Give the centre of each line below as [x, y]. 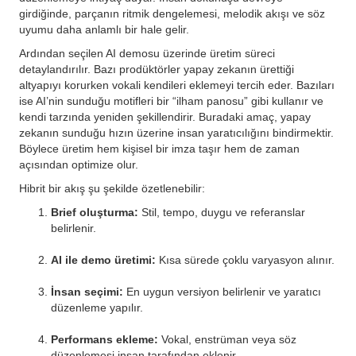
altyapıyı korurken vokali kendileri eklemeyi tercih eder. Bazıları [177, 85]
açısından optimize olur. [79, 164]
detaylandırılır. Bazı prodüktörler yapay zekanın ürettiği [157, 69]
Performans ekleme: [104, 339]
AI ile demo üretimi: [103, 260]
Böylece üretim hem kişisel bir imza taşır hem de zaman [159, 149]
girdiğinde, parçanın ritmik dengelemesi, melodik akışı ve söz [172, 14]
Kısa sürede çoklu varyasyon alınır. [245, 260]
